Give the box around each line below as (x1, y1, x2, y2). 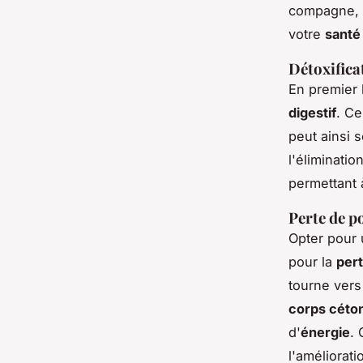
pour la (288, 254, 336, 271)
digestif (288, 105, 336, 122)
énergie (301, 324, 350, 341)
